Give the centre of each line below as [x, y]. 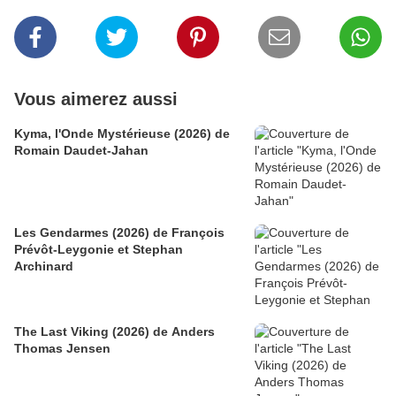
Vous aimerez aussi [96, 99]
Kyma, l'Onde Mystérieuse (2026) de [122, 133]
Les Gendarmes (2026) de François [119, 232]
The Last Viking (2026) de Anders [114, 331]
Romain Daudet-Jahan [81, 150]
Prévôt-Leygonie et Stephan [99, 249]
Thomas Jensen [62, 348]
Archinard [44, 266]
